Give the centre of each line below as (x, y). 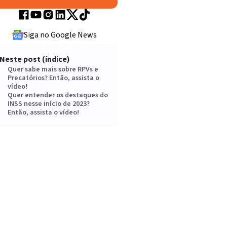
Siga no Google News (60, 35)
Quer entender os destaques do (58, 95)
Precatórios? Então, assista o (53, 78)
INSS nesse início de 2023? (49, 104)
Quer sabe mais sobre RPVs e (53, 69)
